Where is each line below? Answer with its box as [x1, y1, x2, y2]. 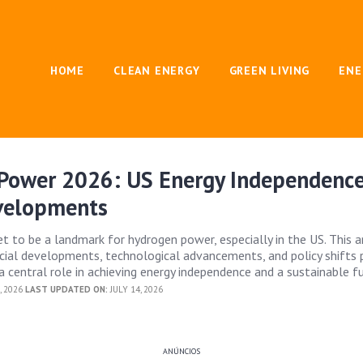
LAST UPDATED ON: [25, 284, 109, 295]
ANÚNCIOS [162, 346, 200, 357]
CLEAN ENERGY [113, 63, 200, 78]
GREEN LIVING [228, 63, 310, 78]
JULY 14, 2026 [108, 284, 164, 295]
